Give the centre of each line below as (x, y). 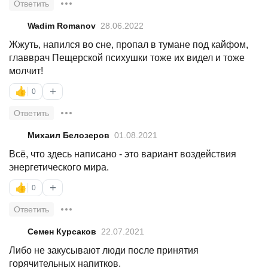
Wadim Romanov (62, 25)
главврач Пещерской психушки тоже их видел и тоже (127, 57)
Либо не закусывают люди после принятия (104, 250)
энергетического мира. (59, 167)
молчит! (26, 71)
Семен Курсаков (62, 231)
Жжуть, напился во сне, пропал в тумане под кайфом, (129, 44)
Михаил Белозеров (68, 135)
